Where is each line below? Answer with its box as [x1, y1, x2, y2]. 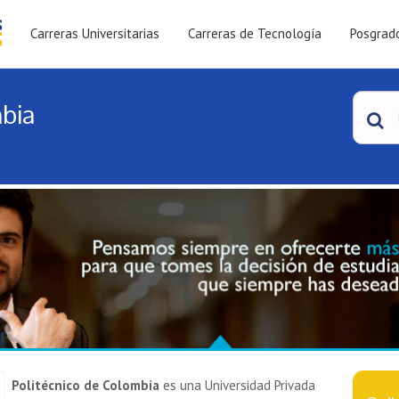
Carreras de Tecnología [188, 25, 322, 42]
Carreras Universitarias [30, 25, 159, 42]
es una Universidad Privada [159, 377, 315, 395]
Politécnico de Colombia [12, 377, 159, 395]
